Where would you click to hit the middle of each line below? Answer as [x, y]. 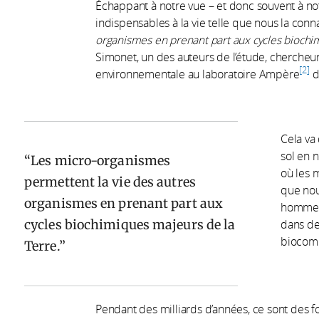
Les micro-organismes [101, 161]
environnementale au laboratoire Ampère [198, 74]
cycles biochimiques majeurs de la [130, 225]
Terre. [42, 246]
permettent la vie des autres [110, 182]
